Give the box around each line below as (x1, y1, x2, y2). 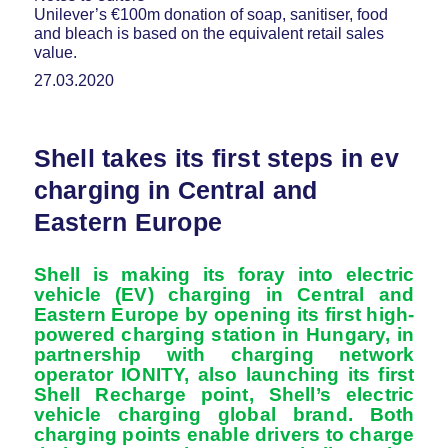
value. (33, 44, 77, 62)
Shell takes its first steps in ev (33, 143, 399, 172)
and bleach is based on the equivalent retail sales (33, 25, 384, 43)
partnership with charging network (33, 343, 415, 365)
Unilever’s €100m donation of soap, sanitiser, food (33, 6, 388, 24)
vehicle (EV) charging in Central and (33, 283, 415, 305)
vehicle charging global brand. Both (33, 403, 415, 425)
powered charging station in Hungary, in (33, 323, 415, 345)
